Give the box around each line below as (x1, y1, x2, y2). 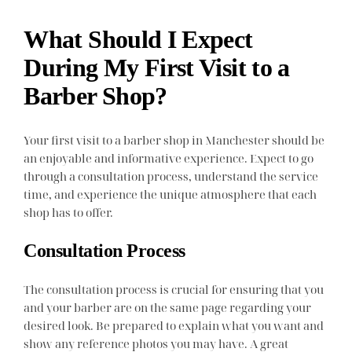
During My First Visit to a (24, 53, 290, 82)
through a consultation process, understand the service (24, 167, 319, 184)
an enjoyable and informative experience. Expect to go (24, 149, 314, 166)
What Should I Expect (24, 24, 253, 53)
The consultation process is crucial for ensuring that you (24, 280, 324, 297)
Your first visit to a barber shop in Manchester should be (24, 131, 325, 148)
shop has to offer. (24, 203, 114, 220)
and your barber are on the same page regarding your (24, 299, 312, 315)
